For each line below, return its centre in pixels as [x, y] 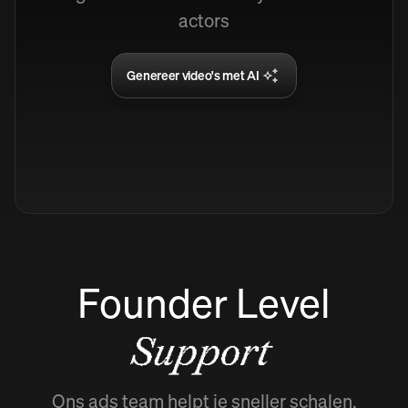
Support [201, 352]
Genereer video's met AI [193, 76]
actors [204, 20]
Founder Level [204, 302]
